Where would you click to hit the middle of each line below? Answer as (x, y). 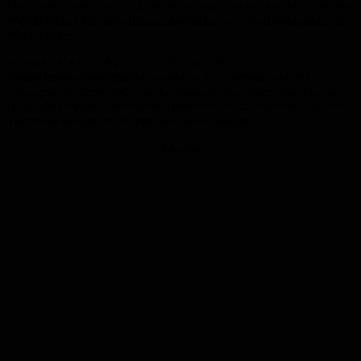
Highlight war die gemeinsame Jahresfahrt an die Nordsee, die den (175, 106)
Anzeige (180, 148)
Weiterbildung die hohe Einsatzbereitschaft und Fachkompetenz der (178, 21)
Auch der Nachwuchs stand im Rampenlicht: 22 (129, 63)
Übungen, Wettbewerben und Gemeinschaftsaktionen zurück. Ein (173, 92)
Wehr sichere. (41, 35)
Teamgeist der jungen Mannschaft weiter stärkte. (129, 121)
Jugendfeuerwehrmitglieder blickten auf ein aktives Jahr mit (158, 77)
